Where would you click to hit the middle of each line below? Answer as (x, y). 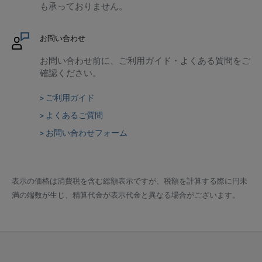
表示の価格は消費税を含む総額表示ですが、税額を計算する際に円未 (130, 181)
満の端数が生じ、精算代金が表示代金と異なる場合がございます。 (126, 195)
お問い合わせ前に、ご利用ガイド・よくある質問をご (145, 60)
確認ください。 (70, 73)
